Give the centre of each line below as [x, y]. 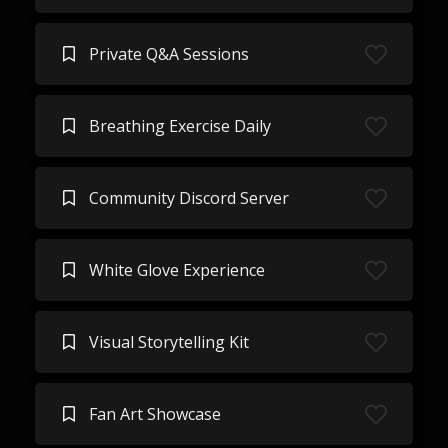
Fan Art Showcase [154, 414]
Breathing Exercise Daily [179, 126]
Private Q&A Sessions [168, 54]
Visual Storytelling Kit [168, 342]
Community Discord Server [188, 198]
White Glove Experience [176, 270]
